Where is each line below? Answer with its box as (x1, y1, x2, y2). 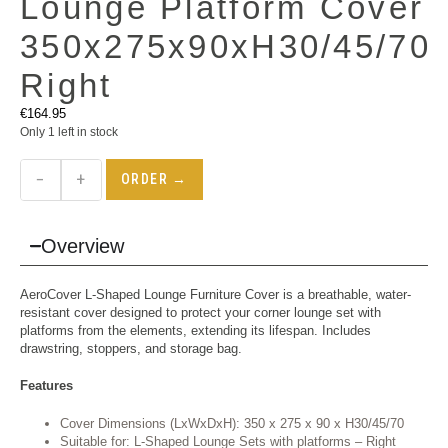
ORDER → (121, 170, 188, 187)
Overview (40, 234, 124, 257)
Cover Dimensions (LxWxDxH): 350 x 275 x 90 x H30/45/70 (60, 415, 404, 431)
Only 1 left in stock (20, 125, 118, 139)
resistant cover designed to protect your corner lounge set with (20, 304, 381, 320)
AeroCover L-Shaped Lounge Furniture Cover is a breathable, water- (20, 286, 411, 302)
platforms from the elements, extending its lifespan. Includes (20, 322, 371, 338)
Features (20, 378, 73, 394)
